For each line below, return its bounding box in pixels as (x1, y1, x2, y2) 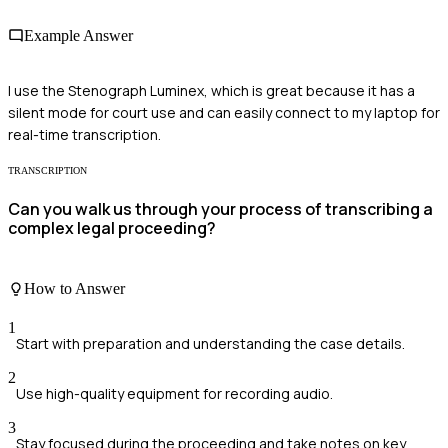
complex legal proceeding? (8, 216, 216, 239)
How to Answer (24, 280, 125, 298)
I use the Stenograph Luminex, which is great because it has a (8, 81, 415, 101)
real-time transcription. (8, 125, 161, 145)
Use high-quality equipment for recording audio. (16, 384, 333, 404)
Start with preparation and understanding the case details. (16, 334, 405, 354)
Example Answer (24, 26, 133, 44)
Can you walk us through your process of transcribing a (8, 197, 433, 220)
